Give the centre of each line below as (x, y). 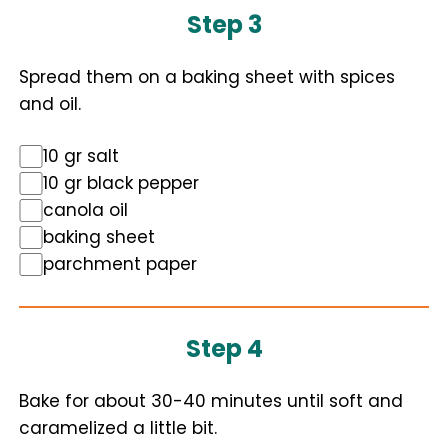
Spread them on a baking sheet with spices (207, 77)
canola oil (85, 210)
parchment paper (120, 264)
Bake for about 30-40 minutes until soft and (211, 401)
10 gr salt (81, 156)
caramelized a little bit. (118, 428)
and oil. (50, 104)
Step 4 (224, 348)
